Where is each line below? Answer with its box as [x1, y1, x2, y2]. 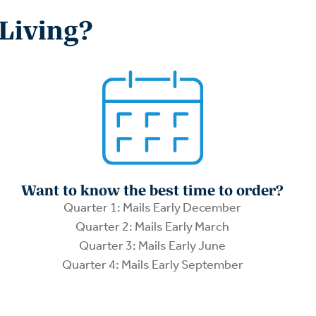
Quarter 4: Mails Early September [61, 257, 243, 273]
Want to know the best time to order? [21, 180, 284, 202]
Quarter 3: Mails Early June [79, 238, 226, 254]
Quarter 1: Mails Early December [63, 200, 241, 216]
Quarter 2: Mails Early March [75, 219, 229, 235]
